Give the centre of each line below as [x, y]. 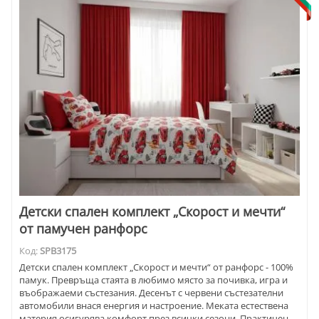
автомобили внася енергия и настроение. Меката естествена [154, 305]
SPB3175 [58, 251]
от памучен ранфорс [83, 229]
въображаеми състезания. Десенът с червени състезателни [151, 293]
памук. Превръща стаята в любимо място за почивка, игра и [153, 280]
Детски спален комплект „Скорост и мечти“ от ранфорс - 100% [156, 267]
